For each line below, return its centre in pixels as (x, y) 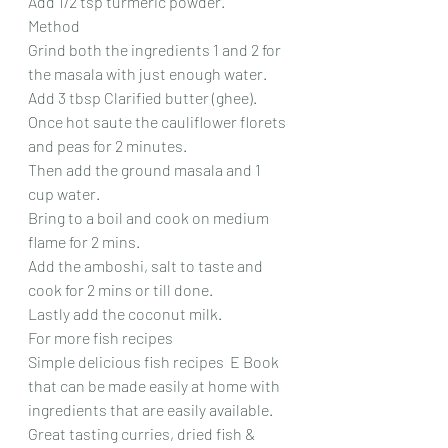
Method (54, 25)
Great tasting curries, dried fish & (143, 433)
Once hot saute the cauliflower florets (158, 121)
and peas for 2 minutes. (107, 145)
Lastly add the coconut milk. (125, 313)
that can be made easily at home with (155, 385)
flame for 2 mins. (84, 241)
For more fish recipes (100, 337)
